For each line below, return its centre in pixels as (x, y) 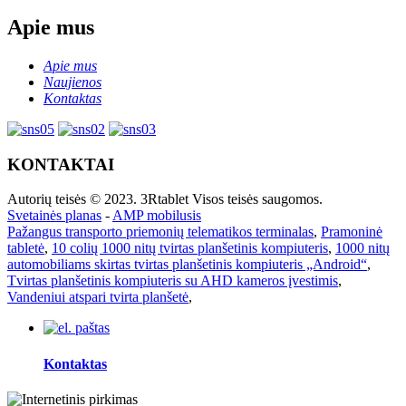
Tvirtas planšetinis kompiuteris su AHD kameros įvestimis (173, 281)
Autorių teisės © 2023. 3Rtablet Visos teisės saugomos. (165, 199)
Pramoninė (352, 232)
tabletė (26, 248)
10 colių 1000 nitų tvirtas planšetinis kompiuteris (190, 248)
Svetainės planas (54, 216)
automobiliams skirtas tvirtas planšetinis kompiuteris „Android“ (187, 265)
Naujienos (72, 82)
